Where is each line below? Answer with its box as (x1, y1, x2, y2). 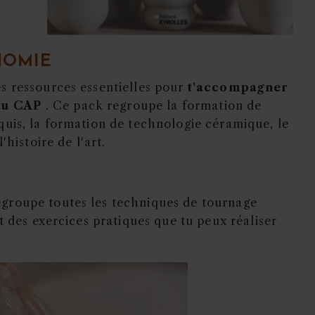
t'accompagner (187, 80, 289, 95)
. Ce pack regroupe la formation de (41, 98, 262, 113)
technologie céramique (128, 117, 271, 131)
